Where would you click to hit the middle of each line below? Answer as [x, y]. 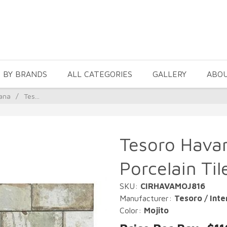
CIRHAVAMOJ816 [173, 186]
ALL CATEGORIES [100, 74]
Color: [132, 210]
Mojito [156, 210]
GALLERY [169, 74]
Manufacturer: [147, 198]
